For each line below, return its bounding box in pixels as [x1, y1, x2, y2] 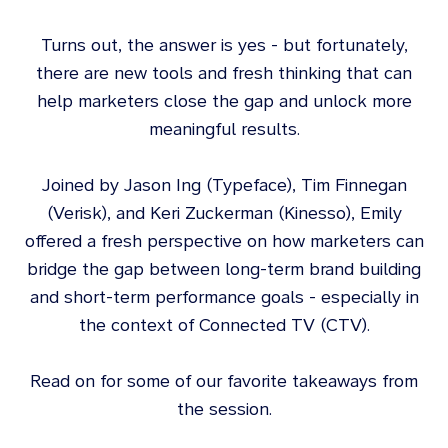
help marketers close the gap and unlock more [36, 90, 412, 111]
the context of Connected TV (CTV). [78, 314, 370, 335]
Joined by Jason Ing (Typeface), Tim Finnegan [41, 174, 407, 195]
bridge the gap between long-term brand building [27, 258, 421, 279]
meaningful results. [148, 118, 300, 139]
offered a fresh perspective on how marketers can [24, 230, 424, 251]
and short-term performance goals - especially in [29, 286, 419, 307]
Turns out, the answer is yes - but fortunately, [40, 34, 408, 55]
